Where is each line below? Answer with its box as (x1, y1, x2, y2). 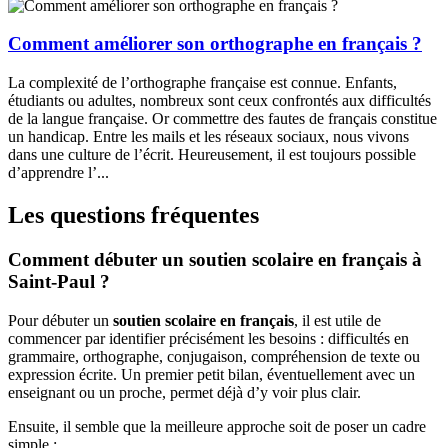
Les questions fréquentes (8, 201, 259, 228)
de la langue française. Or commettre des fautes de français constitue (8, 110, 437, 128)
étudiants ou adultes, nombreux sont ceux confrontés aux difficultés (8, 92, 431, 110)
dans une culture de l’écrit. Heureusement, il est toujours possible (8, 146, 416, 164)
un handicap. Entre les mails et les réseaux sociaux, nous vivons (8, 128, 409, 146)
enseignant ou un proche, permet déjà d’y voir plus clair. (8, 383, 361, 401)
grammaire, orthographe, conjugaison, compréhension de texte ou (8, 347, 420, 365)
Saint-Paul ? (8, 270, 110, 292)
